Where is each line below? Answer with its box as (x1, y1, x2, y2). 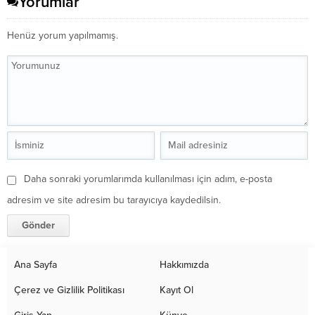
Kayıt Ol (160, 283, 193, 296)
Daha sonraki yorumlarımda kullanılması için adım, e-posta (24, 172, 272, 185)
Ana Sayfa (14, 258, 57, 271)
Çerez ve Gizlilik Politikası (14, 283, 124, 296)
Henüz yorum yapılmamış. (7, 29, 118, 41)
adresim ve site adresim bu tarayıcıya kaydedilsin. (7, 193, 221, 206)
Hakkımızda (160, 258, 209, 271)
